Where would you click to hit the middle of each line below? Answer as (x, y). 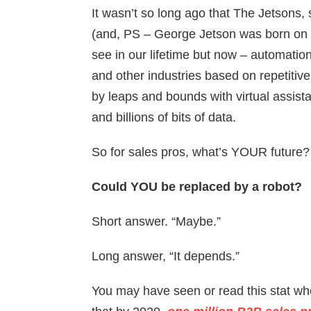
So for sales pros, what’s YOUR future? (201, 152)
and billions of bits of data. (164, 117)
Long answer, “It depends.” (166, 256)
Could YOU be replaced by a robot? (197, 186)
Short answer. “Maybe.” (156, 221)
